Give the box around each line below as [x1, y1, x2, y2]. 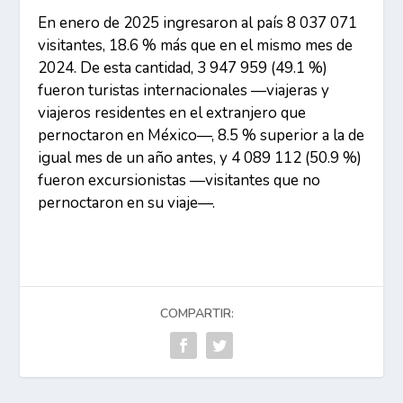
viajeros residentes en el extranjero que [38, 103, 307, 124]
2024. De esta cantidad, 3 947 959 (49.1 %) [38, 58, 328, 79]
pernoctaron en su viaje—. [38, 193, 216, 214]
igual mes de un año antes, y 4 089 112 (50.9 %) [38, 148, 363, 169]
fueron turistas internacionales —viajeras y [38, 80, 330, 102]
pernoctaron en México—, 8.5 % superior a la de [38, 125, 365, 147]
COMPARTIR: [160, 305, 234, 323]
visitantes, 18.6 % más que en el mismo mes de [38, 35, 354, 57]
